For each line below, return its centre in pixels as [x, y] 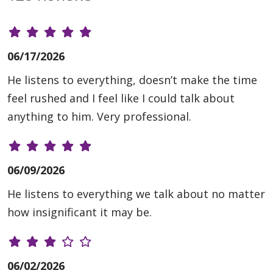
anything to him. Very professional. [99, 117]
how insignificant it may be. [80, 212]
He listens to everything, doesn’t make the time [132, 80]
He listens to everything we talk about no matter [136, 194]
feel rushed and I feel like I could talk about [121, 98]
